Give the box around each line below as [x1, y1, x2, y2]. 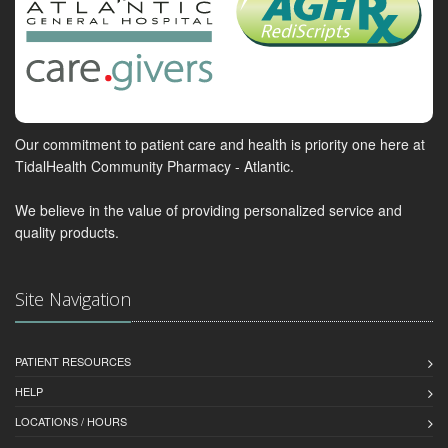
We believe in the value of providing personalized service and [15, 200, 402, 221]
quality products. [15, 222, 119, 243]
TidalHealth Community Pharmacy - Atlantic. [15, 156, 294, 177]
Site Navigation [15, 287, 131, 312]
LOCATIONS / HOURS [15, 413, 127, 430]
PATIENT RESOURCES [15, 353, 131, 370]
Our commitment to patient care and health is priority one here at [15, 134, 425, 155]
